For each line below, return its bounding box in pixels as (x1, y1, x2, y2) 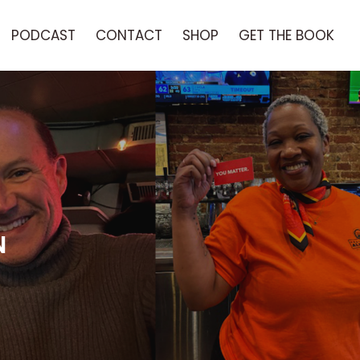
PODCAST (11, 26, 76, 45)
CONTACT (96, 26, 162, 45)
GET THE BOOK (239, 26, 334, 45)
